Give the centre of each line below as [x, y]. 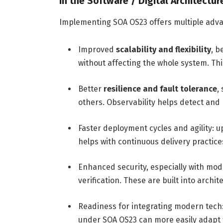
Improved [97, 50]
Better [91, 89]
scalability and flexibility [163, 50]
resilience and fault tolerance [160, 89]
